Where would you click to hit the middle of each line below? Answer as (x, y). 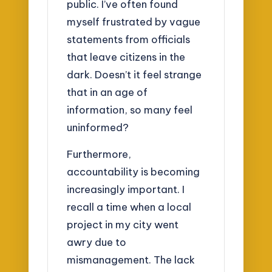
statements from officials (129, 39)
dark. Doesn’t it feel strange (134, 74)
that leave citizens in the (126, 56)
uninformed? (98, 127)
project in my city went (123, 225)
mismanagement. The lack (131, 260)
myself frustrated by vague (134, 21)
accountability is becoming (134, 172)
